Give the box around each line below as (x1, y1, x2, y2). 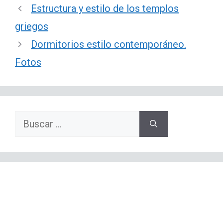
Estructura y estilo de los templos (31, 2, 179, 15)
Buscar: (14, 113, 47, 125)
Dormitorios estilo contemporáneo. (31, 38, 186, 51)
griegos (15, 20, 48, 33)
